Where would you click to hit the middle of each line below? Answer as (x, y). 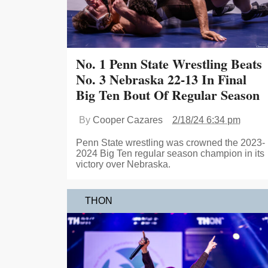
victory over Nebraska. (123, 164)
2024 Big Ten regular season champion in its (170, 153)
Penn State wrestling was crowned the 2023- (170, 142)
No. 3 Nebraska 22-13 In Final (161, 79)
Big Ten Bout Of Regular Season (168, 95)
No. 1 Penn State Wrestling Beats (169, 63)
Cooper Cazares (128, 120)
